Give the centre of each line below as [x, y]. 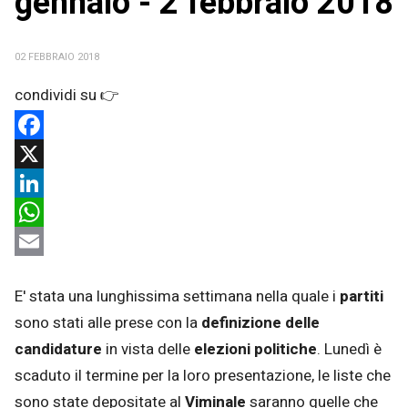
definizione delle [260, 322]
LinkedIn [43, 211]
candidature [58, 349]
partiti [362, 296]
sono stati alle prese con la [108, 322]
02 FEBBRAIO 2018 [57, 57]
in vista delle [148, 349]
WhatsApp [50, 240]
